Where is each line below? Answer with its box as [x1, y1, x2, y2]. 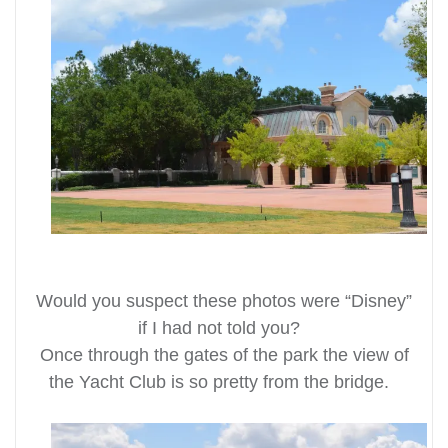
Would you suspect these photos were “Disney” [36, 290, 412, 311]
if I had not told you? [138, 317, 310, 338]
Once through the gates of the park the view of [39, 344, 409, 365]
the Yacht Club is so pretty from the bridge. [49, 371, 399, 392]
